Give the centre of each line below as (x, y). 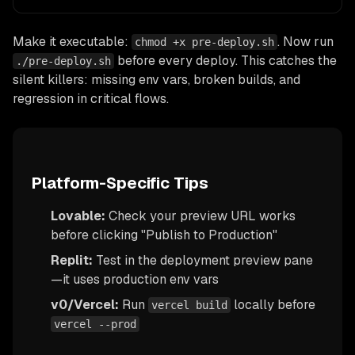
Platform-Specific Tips (120, 183)
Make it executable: (71, 41)
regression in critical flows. (91, 98)
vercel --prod (95, 324)
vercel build (189, 305)
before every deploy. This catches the (225, 60)
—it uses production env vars (135, 279)
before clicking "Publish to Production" (164, 235)
